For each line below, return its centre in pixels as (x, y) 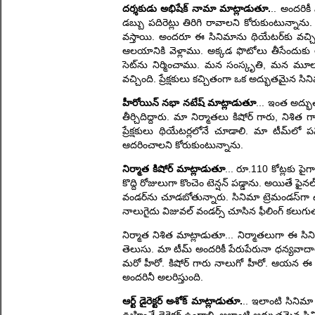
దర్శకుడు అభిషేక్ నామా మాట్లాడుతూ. (197, 8)
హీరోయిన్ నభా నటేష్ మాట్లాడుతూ (189, 103)
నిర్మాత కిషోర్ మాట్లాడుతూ (174, 169)
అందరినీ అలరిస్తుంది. (163, 277)
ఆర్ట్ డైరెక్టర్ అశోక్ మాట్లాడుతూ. (182, 301)
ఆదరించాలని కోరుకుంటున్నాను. (183, 145)
